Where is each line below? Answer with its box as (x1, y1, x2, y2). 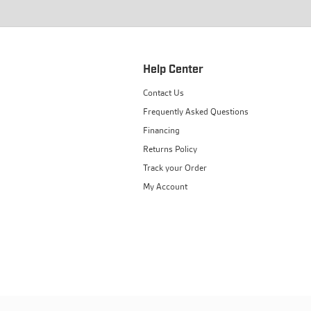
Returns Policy (142, 142, 197, 155)
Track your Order (142, 161, 207, 174)
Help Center (142, 64, 203, 76)
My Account (142, 180, 187, 192)
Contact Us (142, 86, 184, 99)
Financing (142, 124, 180, 136)
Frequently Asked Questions (142, 105, 249, 117)
